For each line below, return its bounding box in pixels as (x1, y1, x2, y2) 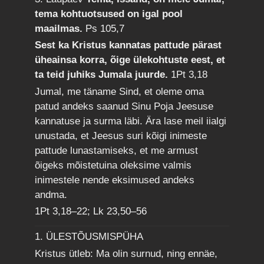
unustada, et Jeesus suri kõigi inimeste (35, 130, 207, 141)
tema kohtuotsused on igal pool (35, 8, 183, 20)
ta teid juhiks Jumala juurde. (35, 69, 171, 81)
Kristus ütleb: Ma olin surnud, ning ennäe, (35, 247, 218, 259)
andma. (35, 189, 68, 200)
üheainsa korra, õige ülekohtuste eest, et (35, 54, 226, 66)
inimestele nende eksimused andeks (35, 174, 195, 186)
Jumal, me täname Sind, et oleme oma (35, 85, 204, 97)
